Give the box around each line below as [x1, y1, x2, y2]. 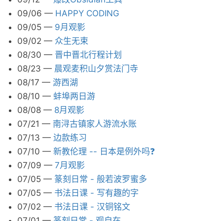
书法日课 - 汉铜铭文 [54, 202, 130, 212]
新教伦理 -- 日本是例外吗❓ [53, 147, 155, 156]
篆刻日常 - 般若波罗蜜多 [54, 174, 147, 184]
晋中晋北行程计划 [55, 50, 122, 60]
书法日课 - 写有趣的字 [54, 188, 139, 198]
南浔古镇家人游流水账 [53, 119, 137, 129]
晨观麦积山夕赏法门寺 [54, 64, 138, 74]
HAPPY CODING [55, 8, 119, 18]
